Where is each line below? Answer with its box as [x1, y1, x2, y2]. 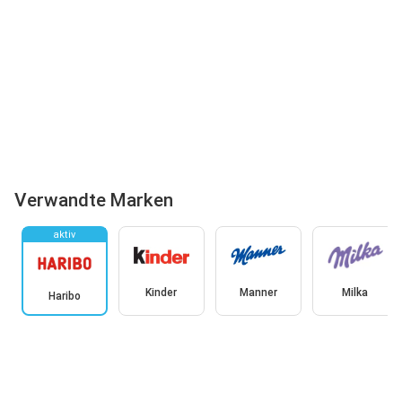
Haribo [48, 289, 81, 302]
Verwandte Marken [14, 189, 173, 212]
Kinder [145, 285, 177, 299]
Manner [239, 285, 277, 299]
